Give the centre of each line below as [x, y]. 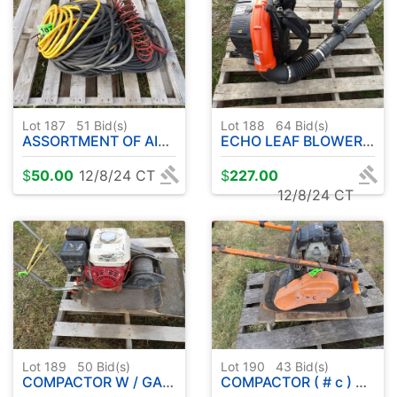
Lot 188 [246, 125]
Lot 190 [246, 367]
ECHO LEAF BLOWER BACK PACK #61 [292, 140]
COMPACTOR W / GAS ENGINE [92, 382]
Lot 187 [47, 125]
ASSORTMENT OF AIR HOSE [90, 140]
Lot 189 [48, 367]
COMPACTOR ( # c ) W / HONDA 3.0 [288, 382]
